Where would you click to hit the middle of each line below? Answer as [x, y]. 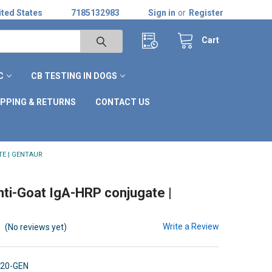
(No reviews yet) [36, 227]
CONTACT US [122, 102]
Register [206, 12]
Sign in [162, 12]
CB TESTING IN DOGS [74, 76]
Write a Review [191, 226]
